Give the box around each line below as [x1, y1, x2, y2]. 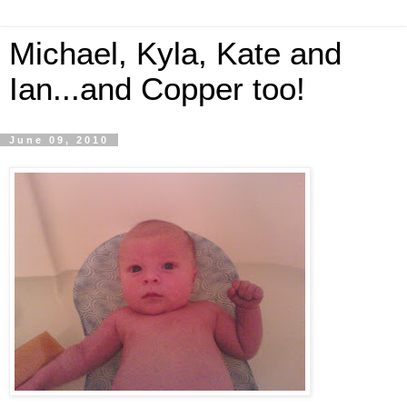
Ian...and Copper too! [9, 72, 305, 106]
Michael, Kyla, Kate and [9, 36, 342, 71]
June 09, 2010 [9, 134, 109, 145]
